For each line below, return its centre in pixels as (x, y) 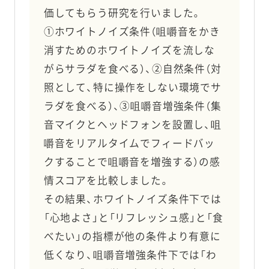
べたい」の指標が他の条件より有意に (132, 236)
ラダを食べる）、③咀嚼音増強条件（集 (132, 106)
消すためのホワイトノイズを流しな (129, 50)
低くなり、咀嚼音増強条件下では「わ (130, 255)
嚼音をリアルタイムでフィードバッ (129, 143)
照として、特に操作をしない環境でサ (132, 87)
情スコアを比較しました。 (107, 180)
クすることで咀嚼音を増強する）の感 (132, 162)
